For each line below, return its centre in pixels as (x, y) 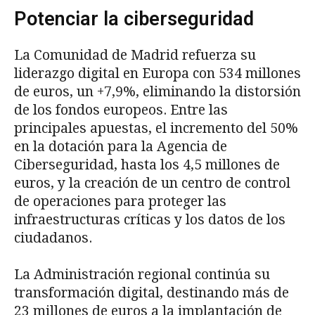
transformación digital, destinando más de (152, 292)
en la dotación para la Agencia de (121, 146)
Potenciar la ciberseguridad (134, 19)
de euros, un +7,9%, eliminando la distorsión (157, 91)
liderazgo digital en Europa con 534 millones (157, 73)
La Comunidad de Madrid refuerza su (135, 55)
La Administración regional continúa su (142, 274)
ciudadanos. (53, 238)
